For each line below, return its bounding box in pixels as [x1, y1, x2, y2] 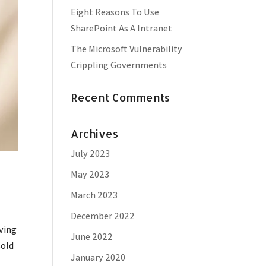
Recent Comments [71, 90, 170, 104]
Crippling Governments [71, 59, 167, 71]
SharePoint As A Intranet [71, 22, 173, 34]
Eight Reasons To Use [71, 6, 160, 18]
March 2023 [71, 189, 118, 201]
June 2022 [71, 230, 113, 243]
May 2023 [71, 168, 110, 180]
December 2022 [71, 210, 135, 222]
